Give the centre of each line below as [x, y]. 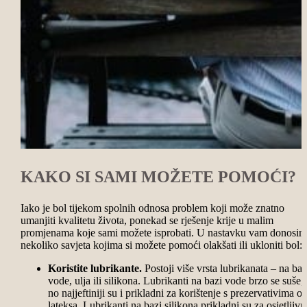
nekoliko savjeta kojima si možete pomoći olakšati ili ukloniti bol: [161, 245]
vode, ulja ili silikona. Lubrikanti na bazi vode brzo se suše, [175, 280]
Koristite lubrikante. [95, 268]
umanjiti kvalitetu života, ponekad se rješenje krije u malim [147, 220]
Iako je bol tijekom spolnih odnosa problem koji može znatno [152, 208]
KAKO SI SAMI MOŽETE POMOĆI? [158, 176]
